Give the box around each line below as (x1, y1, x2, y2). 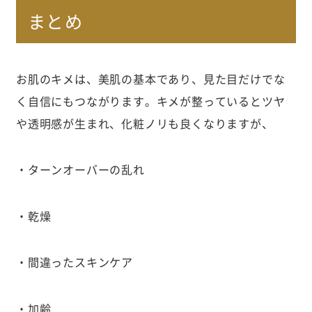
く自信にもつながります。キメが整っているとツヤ (15, 92, 286, 109)
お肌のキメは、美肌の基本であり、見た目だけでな (15, 70, 286, 87)
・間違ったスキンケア (15, 253, 134, 271)
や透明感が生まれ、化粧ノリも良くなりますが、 (15, 114, 274, 132)
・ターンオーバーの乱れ (15, 161, 145, 178)
